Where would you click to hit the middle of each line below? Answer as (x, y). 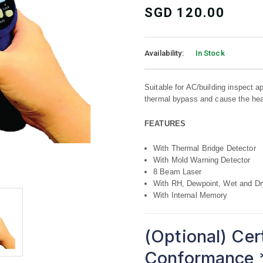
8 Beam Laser (178, 172)
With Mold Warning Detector (202, 160)
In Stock (210, 53)
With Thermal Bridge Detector (205, 148)
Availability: (164, 53)
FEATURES (165, 124)
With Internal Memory (190, 195)
